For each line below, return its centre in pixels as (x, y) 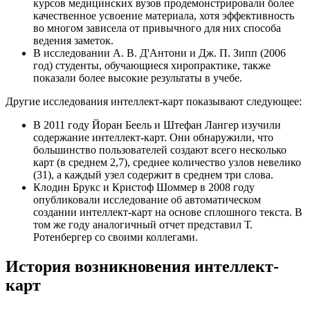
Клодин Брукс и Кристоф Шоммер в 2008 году (144, 187)
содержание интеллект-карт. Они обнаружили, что (153, 137)
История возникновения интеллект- (142, 266)
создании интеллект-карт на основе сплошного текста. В (168, 212)
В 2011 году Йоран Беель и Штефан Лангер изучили (157, 125)
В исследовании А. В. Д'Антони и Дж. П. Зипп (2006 (159, 53)
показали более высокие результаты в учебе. (138, 77)
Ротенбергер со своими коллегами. (116, 237)
